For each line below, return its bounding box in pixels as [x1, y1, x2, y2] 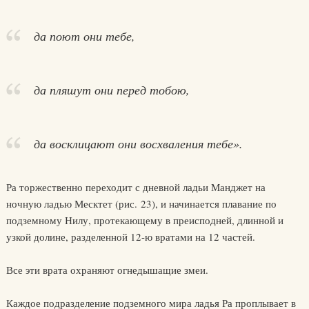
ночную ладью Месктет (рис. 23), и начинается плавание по [6, 197, 277, 210]
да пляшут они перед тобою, [33, 81, 190, 98]
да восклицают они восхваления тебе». [33, 135, 243, 152]
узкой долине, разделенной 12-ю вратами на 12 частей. [6, 230, 255, 243]
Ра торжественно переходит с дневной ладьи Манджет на [6, 180, 266, 194]
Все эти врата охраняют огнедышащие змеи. [6, 263, 208, 277]
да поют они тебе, [33, 28, 135, 44]
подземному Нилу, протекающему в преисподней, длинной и [6, 213, 283, 227]
